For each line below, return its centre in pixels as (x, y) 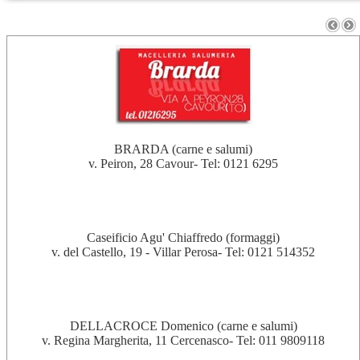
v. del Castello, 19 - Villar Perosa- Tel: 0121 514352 (183, 252)
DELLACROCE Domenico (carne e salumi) (183, 326)
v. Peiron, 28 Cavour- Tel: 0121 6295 (183, 164)
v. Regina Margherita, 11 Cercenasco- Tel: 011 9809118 (183, 340)
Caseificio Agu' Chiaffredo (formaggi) (183, 237)
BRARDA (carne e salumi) (183, 149)
